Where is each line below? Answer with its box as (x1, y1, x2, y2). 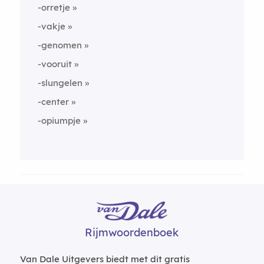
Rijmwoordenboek (85, 226, 179, 239)
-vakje (37, 21, 65, 32)
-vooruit (37, 58, 72, 70)
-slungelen (37, 77, 82, 88)
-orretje (37, 2, 70, 13)
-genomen (37, 39, 82, 51)
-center (37, 96, 69, 107)
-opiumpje (37, 115, 81, 126)
